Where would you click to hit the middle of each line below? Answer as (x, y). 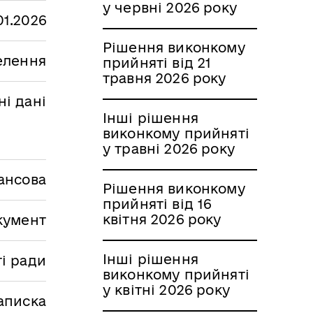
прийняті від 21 (157, 63)
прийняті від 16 (157, 204)
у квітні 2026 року (166, 290)
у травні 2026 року (169, 148)
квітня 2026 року (162, 219)
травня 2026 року (165, 78)
